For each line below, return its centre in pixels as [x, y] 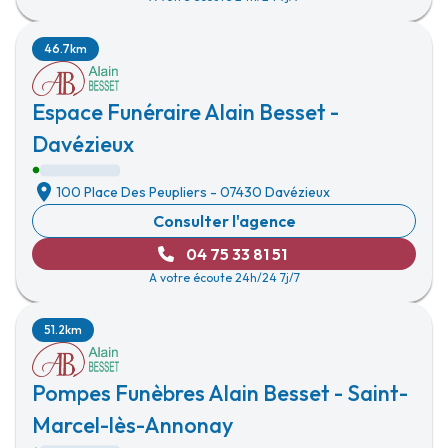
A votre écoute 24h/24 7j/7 [224, 277]
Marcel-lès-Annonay [132, 425]
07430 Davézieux [275, 192]
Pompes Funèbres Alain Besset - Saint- [220, 393]
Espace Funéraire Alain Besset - [185, 112]
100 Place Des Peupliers [131, 192]
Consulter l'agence [224, 221]
